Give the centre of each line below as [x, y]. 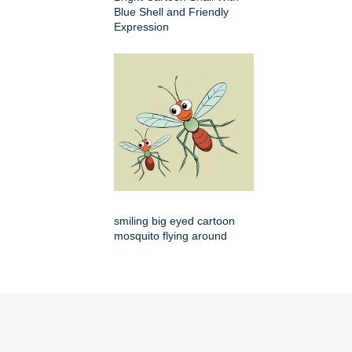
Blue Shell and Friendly [171, 12]
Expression [141, 27]
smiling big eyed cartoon [174, 221]
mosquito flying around [170, 236]
